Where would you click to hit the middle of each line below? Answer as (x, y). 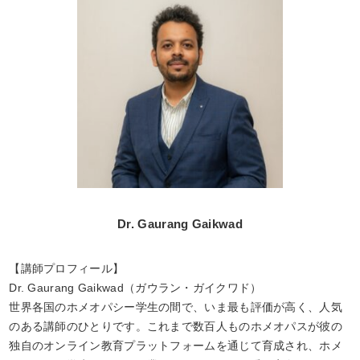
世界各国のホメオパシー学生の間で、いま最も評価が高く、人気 (176, 307)
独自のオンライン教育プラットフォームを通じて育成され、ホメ (176, 346)
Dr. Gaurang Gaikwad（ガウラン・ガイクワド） (135, 288)
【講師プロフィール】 (67, 269)
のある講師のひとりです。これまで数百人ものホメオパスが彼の (176, 327)
